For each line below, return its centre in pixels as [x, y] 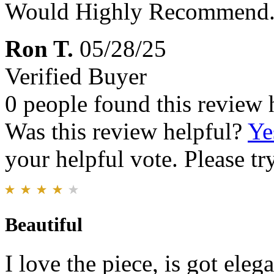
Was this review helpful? [126, 131]
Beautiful [44, 225]
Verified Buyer [76, 76]
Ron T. [39, 49]
